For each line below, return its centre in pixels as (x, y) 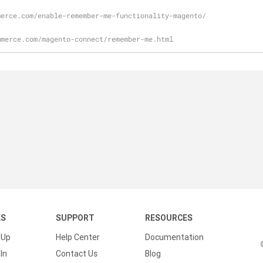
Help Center (78, 237)
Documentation (174, 237)
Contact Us (77, 254)
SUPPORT (75, 218)
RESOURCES (169, 218)
